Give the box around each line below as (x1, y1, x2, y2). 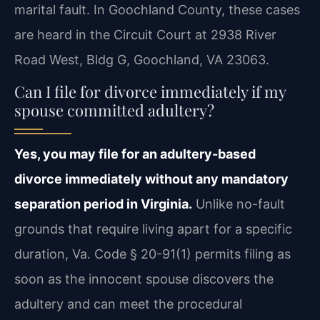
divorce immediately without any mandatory (14, 171, 289, 186)
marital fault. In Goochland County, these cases (14, 1, 300, 17)
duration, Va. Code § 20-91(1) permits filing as (14, 246, 291, 261)
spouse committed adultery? (14, 99, 214, 121)
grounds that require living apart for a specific (14, 221, 292, 236)
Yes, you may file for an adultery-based (14, 146, 256, 161)
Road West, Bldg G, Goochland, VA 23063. (14, 51, 269, 67)
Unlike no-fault (192, 196, 285, 211)
